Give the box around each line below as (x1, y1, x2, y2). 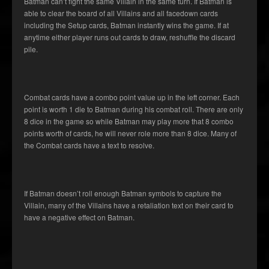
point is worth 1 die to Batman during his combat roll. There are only (24, 104, 243, 115)
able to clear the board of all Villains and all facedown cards (24, 8, 218, 19)
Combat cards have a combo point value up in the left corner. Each (24, 92, 240, 103)
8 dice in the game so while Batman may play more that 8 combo (24, 116, 234, 127)
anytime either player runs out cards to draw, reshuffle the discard (24, 32, 235, 43)
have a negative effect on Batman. (24, 212, 134, 223)
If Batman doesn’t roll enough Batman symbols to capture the (24, 188, 222, 199)
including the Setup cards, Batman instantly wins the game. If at (24, 20, 229, 31)
